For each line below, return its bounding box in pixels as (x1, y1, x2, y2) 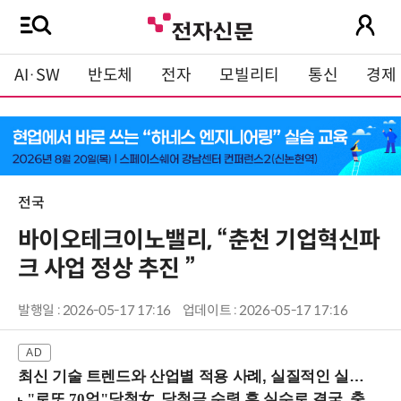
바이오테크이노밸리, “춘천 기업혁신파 (18, 226, 380, 255)
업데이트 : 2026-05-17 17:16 (182, 303, 348, 320)
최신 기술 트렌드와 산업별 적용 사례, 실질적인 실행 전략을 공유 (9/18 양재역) (18, 368, 349, 386)
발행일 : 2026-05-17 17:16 (18, 303, 172, 320)
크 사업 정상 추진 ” (18, 254, 196, 284)
